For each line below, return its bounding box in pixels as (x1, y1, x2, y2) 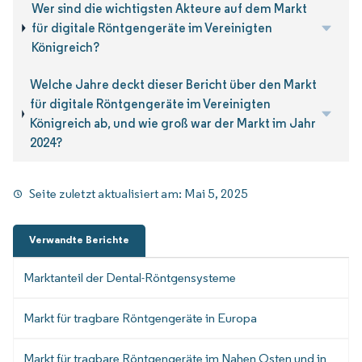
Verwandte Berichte (29, 233, 129, 247)
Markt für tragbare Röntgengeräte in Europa (23, 310, 257, 326)
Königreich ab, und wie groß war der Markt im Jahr (30, 116, 317, 132)
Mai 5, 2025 (184, 186, 248, 202)
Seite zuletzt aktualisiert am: (29, 186, 185, 202)
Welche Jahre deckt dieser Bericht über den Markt (30, 77, 318, 93)
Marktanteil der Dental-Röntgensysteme (23, 270, 236, 286)
